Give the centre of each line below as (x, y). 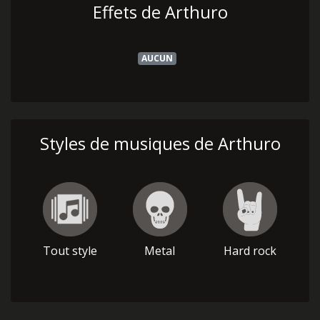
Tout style (70, 251)
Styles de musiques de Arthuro (160, 144)
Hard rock (250, 251)
